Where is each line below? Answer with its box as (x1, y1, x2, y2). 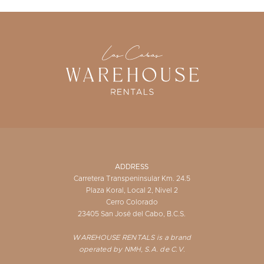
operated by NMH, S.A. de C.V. (78, 245, 186, 253)
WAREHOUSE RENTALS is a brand (72, 233, 192, 241)
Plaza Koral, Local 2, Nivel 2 (85, 186, 178, 194)
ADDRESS (115, 163, 149, 170)
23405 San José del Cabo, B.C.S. (78, 210, 186, 217)
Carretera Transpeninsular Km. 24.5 (73, 174, 190, 182)
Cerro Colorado (105, 198, 158, 206)
